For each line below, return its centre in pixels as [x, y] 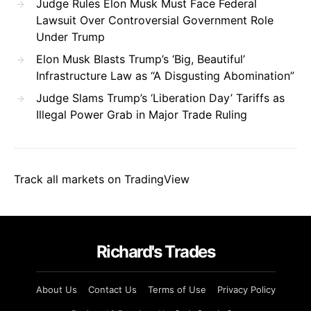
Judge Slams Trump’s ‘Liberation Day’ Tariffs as [160, 98]
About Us [56, 289]
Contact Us [112, 289]
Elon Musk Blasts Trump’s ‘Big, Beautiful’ [141, 59]
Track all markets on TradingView [102, 179]
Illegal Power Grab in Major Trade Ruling [142, 114]
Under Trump [70, 36]
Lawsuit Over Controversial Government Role [155, 20]
